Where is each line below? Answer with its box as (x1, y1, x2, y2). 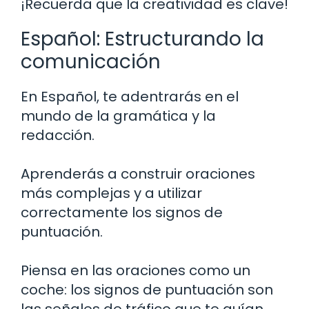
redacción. (21, 125, 94, 145)
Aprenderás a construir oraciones (21, 163, 255, 183)
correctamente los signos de (21, 202, 223, 222)
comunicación (21, 48, 161, 75)
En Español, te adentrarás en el (21, 86, 239, 106)
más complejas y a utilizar (21, 183, 202, 203)
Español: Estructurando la (21, 25, 264, 52)
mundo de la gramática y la (21, 106, 216, 126)
